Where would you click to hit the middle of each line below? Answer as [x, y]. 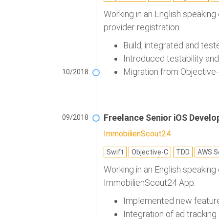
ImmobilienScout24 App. [150, 183]
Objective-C [150, 152]
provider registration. [142, 27]
